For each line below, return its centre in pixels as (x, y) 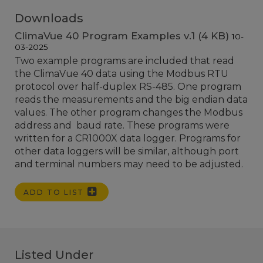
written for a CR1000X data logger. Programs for (128, 138)
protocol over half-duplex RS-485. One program (128, 87)
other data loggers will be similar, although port (127, 151)
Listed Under (54, 255)
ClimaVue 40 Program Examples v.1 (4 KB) (123, 36)
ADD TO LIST (55, 192)
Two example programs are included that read (124, 61)
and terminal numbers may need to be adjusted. (130, 164)
